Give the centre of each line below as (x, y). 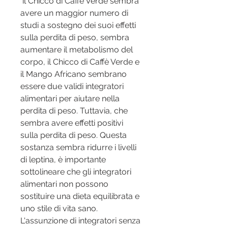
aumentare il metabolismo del (77, 50)
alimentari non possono (64, 184)
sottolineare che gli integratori (76, 172)
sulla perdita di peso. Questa (74, 135)
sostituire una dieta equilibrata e (80, 196)
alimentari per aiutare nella (70, 99)
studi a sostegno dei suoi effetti (78, 25)
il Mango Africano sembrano (74, 74)
